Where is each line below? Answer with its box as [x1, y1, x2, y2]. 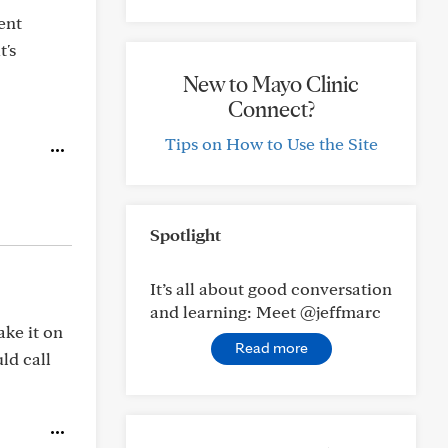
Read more [234, 338, 308, 357]
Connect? [227, 95, 315, 123]
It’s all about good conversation [150, 278, 392, 299]
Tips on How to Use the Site [164, 133, 378, 154]
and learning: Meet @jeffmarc [150, 301, 381, 322]
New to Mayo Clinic [183, 70, 359, 98]
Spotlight [150, 224, 221, 245]
